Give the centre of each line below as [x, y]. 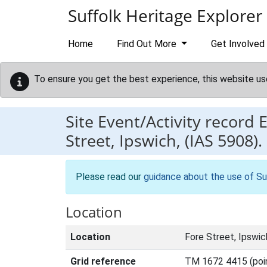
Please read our [110, 177]
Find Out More [148, 44]
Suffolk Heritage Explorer [165, 15]
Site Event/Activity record [162, 121]
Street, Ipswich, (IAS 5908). [164, 140]
